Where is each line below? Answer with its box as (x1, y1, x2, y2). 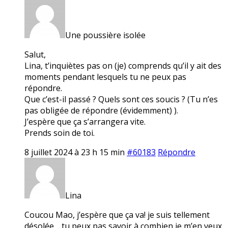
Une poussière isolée (65, 29, 146, 41)
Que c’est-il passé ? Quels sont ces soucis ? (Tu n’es (24, 93, 218, 105)
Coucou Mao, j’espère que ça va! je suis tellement (24, 209, 210, 220)
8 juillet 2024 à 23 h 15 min (24, 146, 125, 158)
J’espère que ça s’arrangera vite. (24, 116, 146, 127)
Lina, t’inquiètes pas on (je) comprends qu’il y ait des (24, 60, 221, 71)
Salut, (24, 48, 46, 60)
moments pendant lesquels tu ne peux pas (24, 71, 186, 82)
